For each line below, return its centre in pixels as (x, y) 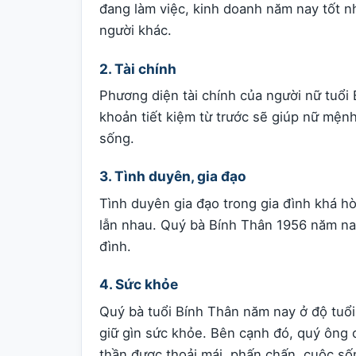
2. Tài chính (138, 68)
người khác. (135, 31)
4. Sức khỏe (139, 284)
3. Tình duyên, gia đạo (173, 176)
